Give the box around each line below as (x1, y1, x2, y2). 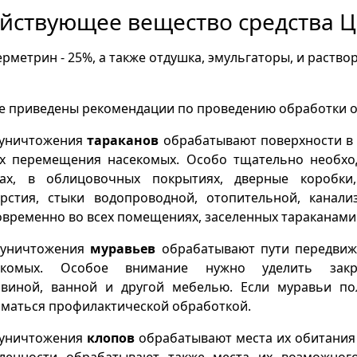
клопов (87, 328, 135, 347)
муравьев (90, 239, 156, 257)
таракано (87, 131, 151, 149)
